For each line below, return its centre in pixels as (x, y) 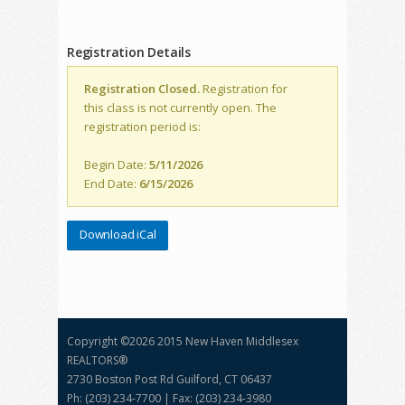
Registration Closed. (142, 89)
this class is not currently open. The (180, 108)
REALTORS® (97, 361)
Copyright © (98, 342)
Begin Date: (117, 165)
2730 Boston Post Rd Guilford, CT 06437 (170, 380)
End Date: (112, 184)
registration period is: (142, 127)
